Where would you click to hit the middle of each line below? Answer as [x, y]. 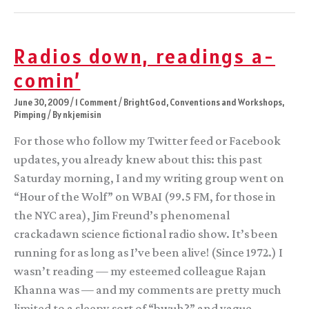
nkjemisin [82, 114]
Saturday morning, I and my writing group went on [149, 178]
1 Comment [96, 102]
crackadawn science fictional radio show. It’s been [146, 234]
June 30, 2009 [41, 102]
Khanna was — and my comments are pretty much [148, 290]
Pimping [30, 114]
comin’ [47, 81]
